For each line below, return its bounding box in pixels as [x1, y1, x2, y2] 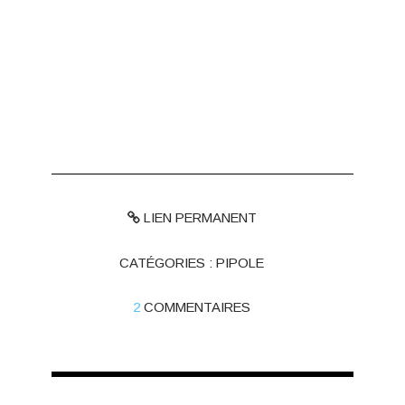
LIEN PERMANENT [139, 210, 257, 225]
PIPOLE [216, 255, 265, 270]
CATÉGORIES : [119, 255, 217, 270]
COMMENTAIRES [144, 300, 251, 316]
